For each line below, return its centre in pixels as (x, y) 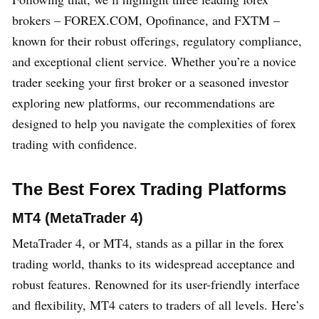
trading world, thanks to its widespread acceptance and (153, 264)
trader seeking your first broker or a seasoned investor (150, 82)
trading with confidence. (75, 144)
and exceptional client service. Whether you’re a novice (154, 62)
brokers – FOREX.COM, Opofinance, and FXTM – (146, 20)
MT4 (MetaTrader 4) (78, 218)
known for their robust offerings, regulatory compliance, (157, 41)
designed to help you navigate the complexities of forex (154, 124)
